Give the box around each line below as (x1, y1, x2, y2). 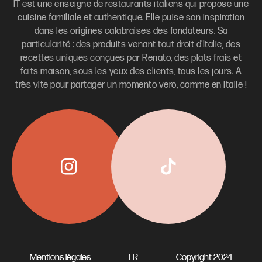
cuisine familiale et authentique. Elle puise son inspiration (18, 12, 244, 23)
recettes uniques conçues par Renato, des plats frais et (20, 52, 242, 64)
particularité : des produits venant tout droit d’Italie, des (22, 39, 240, 50)
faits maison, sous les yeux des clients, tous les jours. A (20, 65, 242, 77)
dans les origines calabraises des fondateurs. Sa (34, 25, 228, 37)
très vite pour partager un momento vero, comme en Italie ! (15, 79, 247, 91)
